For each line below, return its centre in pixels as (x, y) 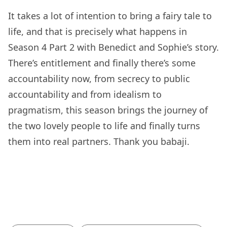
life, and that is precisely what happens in (98, 31)
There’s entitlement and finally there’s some (103, 63)
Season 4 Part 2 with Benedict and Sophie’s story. (113, 47)
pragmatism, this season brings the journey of (108, 110)
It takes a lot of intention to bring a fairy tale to (110, 15)
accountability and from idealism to (85, 94)
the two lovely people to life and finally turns (104, 125)
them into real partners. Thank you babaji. (100, 141)
